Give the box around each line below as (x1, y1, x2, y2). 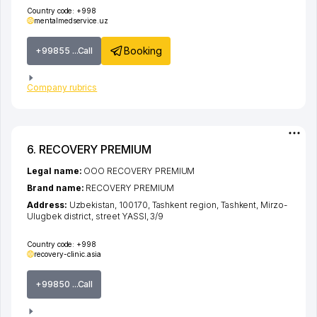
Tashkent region (151, 200, 217, 211)
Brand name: (27, 183, 86, 194)
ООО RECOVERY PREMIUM (83, 166, 195, 177)
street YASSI (96, 211, 146, 222)
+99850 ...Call (35, 279, 93, 290)
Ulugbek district (27, 211, 92, 222)
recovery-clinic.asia (34, 250, 101, 259)
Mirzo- (260, 200, 287, 211)
